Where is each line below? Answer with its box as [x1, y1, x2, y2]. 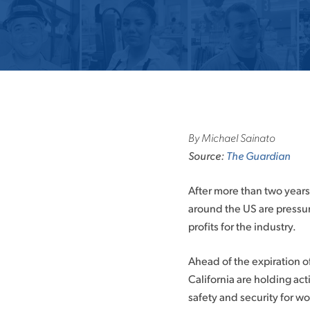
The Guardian [226, 148, 291, 163]
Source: [188, 148, 226, 163]
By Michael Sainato [188, 130, 275, 145]
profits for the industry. [188, 219, 296, 233]
